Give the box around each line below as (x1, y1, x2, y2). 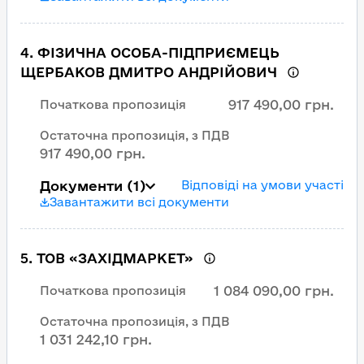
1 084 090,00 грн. (214, 283, 334, 298)
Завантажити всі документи (50, 195, 229, 209)
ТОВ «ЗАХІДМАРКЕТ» (37, 250, 193, 266)
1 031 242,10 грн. (40, 331, 152, 347)
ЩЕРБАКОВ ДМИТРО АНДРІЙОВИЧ (20, 64, 277, 80)
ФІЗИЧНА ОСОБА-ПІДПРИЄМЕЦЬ (37, 45, 279, 60)
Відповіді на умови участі (181, 178, 344, 192)
